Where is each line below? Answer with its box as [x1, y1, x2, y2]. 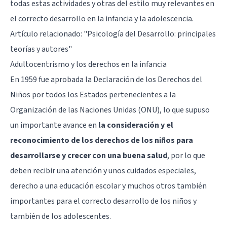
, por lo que [167, 149, 205, 161]
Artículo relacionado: [10, 28, 84, 40]
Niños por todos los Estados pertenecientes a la [10, 89, 176, 100]
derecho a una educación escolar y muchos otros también [10, 180, 207, 192]
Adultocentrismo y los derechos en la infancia [10, 58, 167, 70]
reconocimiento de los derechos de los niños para [10, 134, 193, 146]
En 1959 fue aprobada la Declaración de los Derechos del [10, 73, 202, 85]
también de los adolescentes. [10, 210, 111, 222]
